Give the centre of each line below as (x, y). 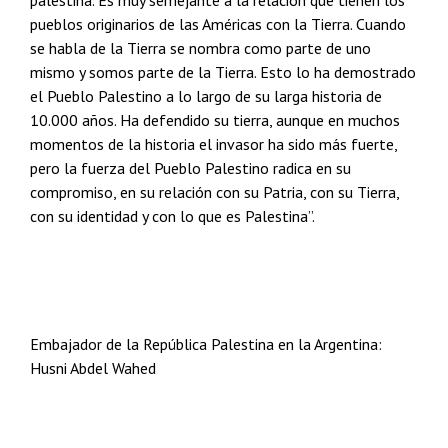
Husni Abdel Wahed (93, 368)
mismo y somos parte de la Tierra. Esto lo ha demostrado (223, 72)
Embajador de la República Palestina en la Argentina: (206, 344)
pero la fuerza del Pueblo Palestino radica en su (190, 168)
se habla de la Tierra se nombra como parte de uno (200, 48)
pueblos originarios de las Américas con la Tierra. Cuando (218, 24)
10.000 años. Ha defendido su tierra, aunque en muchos (215, 120)
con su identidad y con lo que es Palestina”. (172, 216)
